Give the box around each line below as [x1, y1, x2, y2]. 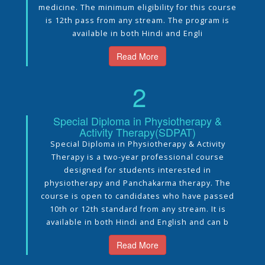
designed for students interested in [64, 164, 211, 175]
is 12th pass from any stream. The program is [46, 15, 230, 25]
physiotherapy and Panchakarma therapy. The [44, 177, 231, 188]
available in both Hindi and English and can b [46, 216, 229, 227]
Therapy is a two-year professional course [51, 151, 224, 162]
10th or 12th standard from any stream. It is [49, 203, 226, 214]
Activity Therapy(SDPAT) [79, 124, 196, 140]
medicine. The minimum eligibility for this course [38, 2, 237, 12]
